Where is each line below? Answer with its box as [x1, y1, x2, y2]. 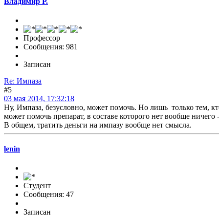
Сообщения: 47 [23, 190, 74, 199]
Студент [23, 181, 51, 190]
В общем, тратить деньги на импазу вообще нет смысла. [4, 120, 192, 129]
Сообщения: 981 [23, 42, 78, 51]
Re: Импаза [4, 76, 42, 85]
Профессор [23, 33, 60, 42]
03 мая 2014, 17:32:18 [4, 94, 74, 103]
